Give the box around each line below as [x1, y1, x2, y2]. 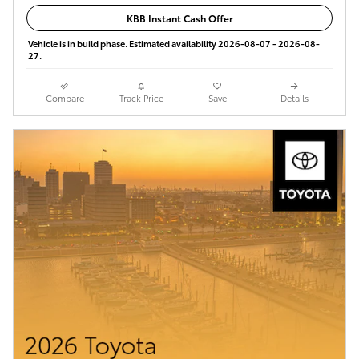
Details [280, 91, 309, 104]
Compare [45, 91, 84, 104]
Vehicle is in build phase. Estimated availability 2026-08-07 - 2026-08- [28, 36, 320, 50]
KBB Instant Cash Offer [126, 11, 233, 26]
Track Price [119, 91, 163, 104]
